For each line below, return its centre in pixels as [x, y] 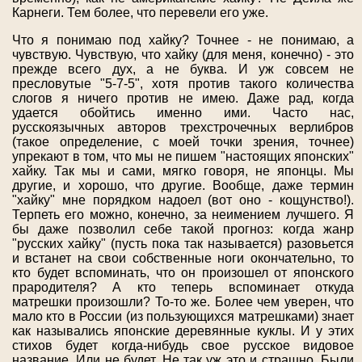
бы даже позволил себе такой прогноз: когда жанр [183, 229]
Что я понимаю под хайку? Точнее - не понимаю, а [183, 40]
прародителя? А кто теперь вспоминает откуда [183, 288]
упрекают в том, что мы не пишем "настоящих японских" [183, 157]
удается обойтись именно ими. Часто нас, [183, 113]
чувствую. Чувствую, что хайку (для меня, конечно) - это [183, 55]
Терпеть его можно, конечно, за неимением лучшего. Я [183, 215]
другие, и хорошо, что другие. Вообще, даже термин [183, 186]
